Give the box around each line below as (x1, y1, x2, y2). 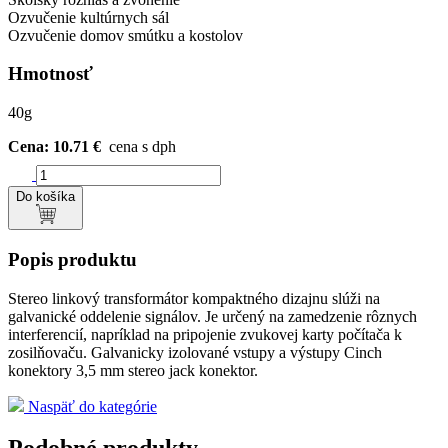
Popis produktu (8, 248, 137, 270)
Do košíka (16, 189, 75, 205)
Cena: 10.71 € (8, 138, 101, 156)
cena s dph (101, 138, 176, 156)
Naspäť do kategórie (24, 397, 157, 415)
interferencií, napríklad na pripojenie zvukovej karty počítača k (8, 325, 402, 343)
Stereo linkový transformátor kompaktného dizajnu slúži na (8, 289, 380, 307)
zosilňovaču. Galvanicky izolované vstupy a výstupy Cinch (8, 343, 382, 361)
